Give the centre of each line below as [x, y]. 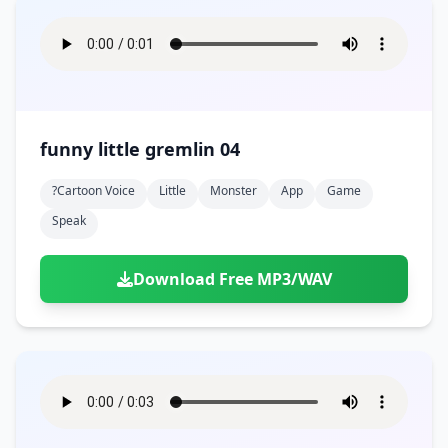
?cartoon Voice [93, 190]
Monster [233, 190]
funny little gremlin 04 [140, 149]
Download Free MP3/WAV [232, 279]
